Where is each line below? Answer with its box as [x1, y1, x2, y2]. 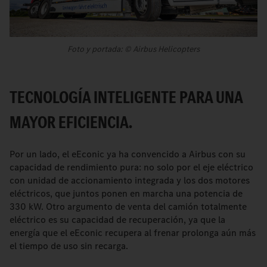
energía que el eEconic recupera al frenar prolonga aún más [10, 226, 256, 239]
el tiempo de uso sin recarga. [10, 240, 131, 252]
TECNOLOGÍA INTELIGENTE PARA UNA [10, 85, 243, 109]
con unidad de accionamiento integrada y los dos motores [10, 174, 250, 187]
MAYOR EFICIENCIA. [10, 110, 132, 134]
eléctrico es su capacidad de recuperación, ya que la [10, 213, 225, 226]
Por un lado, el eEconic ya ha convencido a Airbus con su [10, 148, 246, 160]
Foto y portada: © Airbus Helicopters [67, 44, 200, 55]
